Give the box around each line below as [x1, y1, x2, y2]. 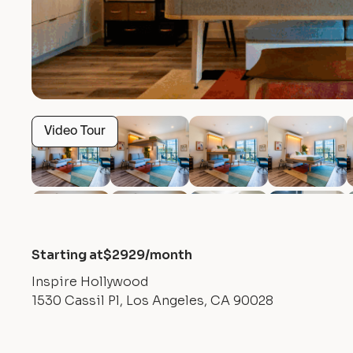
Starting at [32, 247, 103, 263]
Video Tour [44, 125, 106, 138]
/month [145, 247, 192, 263]
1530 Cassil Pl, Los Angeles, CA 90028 [32, 292, 273, 309]
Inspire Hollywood [32, 273, 149, 290]
